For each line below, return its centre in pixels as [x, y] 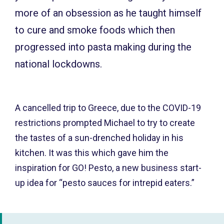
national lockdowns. [60, 64]
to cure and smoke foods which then [95, 30]
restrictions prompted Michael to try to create [105, 123]
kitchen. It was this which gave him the [92, 153]
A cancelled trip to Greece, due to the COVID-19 [108, 108]
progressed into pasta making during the [103, 47]
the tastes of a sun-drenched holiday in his [99, 138]
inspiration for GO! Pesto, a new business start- [108, 168]
